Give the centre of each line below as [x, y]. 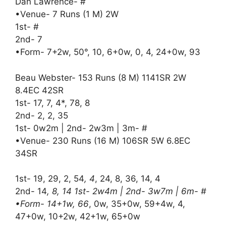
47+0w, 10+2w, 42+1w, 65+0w [78, 217]
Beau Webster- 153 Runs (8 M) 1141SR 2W [101, 77]
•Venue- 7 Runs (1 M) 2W [67, 14]
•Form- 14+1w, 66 [52, 204]
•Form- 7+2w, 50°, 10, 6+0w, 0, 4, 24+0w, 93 [108, 52]
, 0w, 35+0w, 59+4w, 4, [137, 204]
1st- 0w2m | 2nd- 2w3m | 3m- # [81, 128]
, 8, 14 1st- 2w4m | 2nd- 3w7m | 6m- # [127, 191]
